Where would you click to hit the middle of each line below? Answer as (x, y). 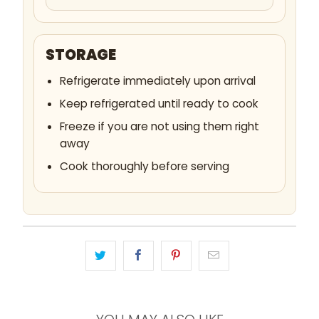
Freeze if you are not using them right (159, 127)
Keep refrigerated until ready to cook (159, 104)
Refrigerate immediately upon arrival (157, 81)
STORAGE (80, 55)
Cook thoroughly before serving (144, 167)
